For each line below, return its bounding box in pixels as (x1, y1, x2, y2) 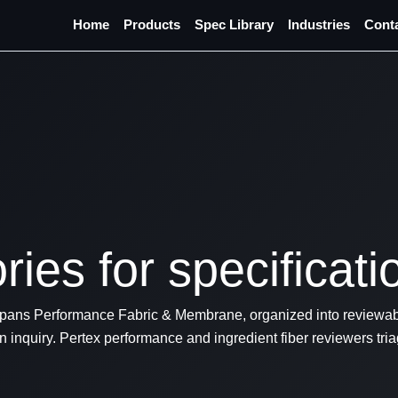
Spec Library (194, 17, 274, 33)
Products (123, 17, 180, 33)
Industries (287, 17, 350, 33)
